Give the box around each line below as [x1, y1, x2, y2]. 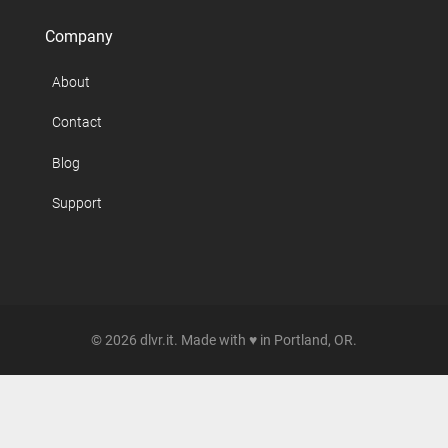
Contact [52, 114, 103, 131]
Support [52, 195, 103, 212]
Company [44, 26, 113, 46]
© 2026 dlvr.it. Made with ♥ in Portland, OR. [91, 332, 357, 349]
